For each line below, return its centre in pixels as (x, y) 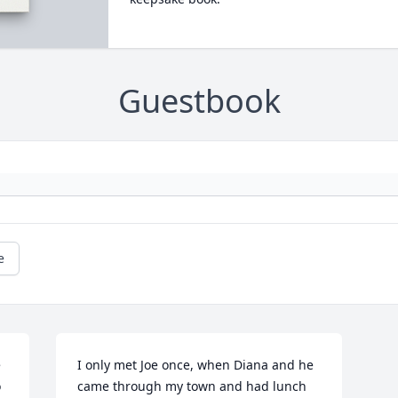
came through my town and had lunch (192, 386)
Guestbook (199, 101)
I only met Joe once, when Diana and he (196, 365)
